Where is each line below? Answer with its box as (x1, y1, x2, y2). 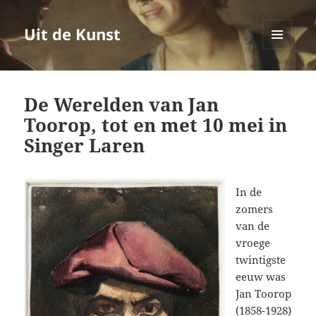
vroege (236, 236, 271, 250)
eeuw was (236, 269, 286, 284)
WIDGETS (262, 73, 303, 85)
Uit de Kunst (24, 23, 121, 45)
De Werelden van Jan (24, 92, 219, 118)
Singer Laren (24, 133, 145, 159)
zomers (236, 202, 274, 217)
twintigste (236, 253, 286, 267)
